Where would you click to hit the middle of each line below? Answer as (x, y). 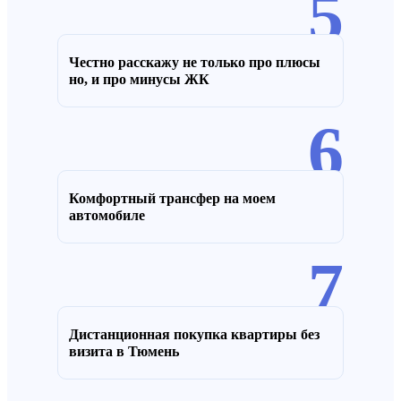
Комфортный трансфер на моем (172, 198)
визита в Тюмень (124, 351)
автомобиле (107, 215)
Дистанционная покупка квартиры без (194, 334)
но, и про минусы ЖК (139, 79)
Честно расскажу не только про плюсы (195, 62)
